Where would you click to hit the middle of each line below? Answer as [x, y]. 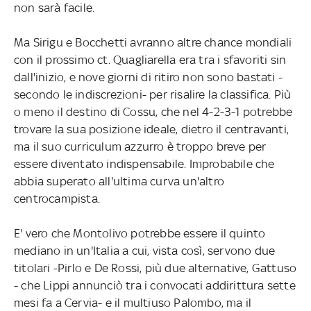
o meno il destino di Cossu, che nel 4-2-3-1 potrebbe [153, 111]
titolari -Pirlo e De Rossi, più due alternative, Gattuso [155, 268]
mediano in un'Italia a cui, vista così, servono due [144, 250]
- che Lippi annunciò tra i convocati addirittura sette [154, 285]
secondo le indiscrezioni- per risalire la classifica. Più [152, 94]
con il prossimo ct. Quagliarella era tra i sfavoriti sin [150, 59]
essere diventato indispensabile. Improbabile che [144, 163]
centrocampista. [57, 198]
